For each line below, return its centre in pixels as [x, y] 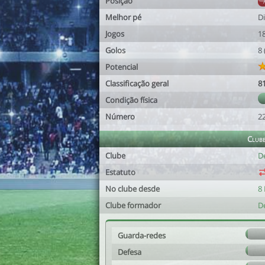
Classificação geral [137, 83]
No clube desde [132, 189]
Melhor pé [123, 17]
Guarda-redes [142, 235]
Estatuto [120, 172]
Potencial [122, 67]
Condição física [131, 100]
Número [120, 117]
